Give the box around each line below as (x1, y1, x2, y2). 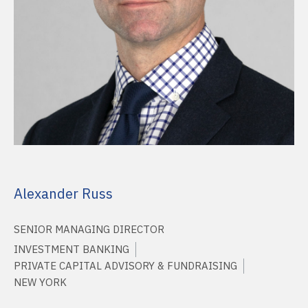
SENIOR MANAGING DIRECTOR (14, 222, 164, 236)
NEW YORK (14, 275, 67, 289)
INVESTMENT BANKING (14, 242, 129, 256)
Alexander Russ (14, 184, 113, 203)
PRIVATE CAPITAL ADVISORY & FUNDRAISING (14, 258, 237, 272)
